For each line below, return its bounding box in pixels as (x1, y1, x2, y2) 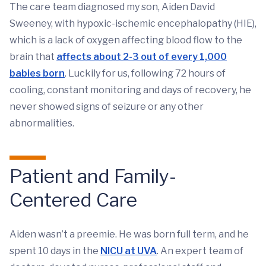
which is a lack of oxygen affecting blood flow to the (9, 34, 242, 46)
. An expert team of (157, 245, 243, 256)
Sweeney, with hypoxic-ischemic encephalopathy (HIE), (9, 18, 256, 29)
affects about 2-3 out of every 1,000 (56, 51, 227, 62)
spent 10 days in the (9, 245, 100, 256)
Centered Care (9, 188, 137, 211)
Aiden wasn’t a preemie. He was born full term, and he (9, 229, 249, 240)
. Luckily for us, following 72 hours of (65, 68, 226, 79)
